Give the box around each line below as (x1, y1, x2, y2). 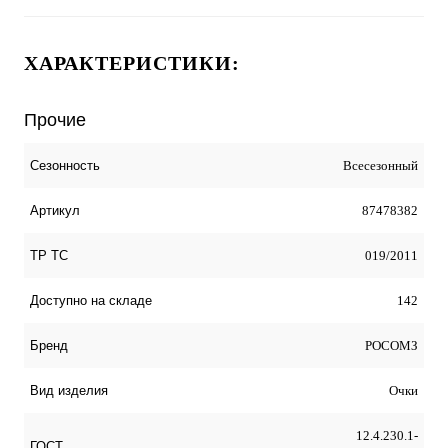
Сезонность (30, 157, 100, 173)
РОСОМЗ (365, 337, 418, 353)
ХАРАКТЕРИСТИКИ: (24, 51, 240, 74)
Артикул (30, 202, 80, 218)
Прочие (24, 109, 86, 130)
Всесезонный (343, 157, 418, 173)
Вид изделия (30, 382, 108, 398)
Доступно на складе (30, 292, 152, 308)
